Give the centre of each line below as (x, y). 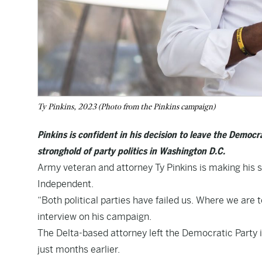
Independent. (65, 184)
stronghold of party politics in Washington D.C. (131, 151)
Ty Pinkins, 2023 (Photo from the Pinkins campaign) (126, 107)
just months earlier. (79, 249)
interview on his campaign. (94, 217)
